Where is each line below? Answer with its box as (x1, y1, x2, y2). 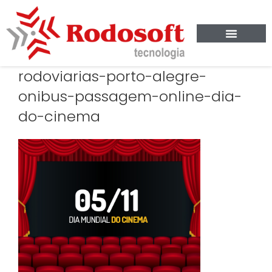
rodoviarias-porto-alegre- (18, 66, 206, 87)
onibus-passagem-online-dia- (18, 86, 242, 107)
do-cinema (18, 106, 100, 127)
